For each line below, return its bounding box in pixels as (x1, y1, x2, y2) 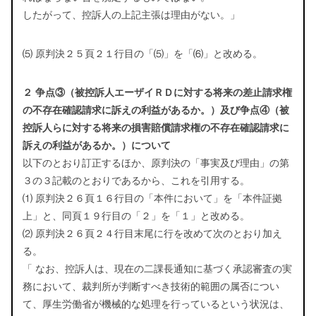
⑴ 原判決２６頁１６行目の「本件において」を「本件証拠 (23, 193, 282, 205)
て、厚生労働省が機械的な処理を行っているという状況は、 (23, 298, 289, 310)
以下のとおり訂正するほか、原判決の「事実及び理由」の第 (23, 157, 289, 169)
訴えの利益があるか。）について (23, 140, 171, 152)
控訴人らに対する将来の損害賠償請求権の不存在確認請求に (23, 122, 289, 134)
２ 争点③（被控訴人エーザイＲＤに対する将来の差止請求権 (23, 87, 292, 99)
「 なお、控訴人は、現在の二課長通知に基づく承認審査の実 (23, 263, 292, 275)
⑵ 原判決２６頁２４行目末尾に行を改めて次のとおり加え (23, 228, 282, 240)
